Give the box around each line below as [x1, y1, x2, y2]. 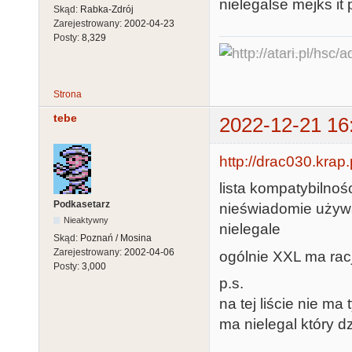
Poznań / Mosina [80, 232, 152, 244]
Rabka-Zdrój [80, 3, 134, 15]
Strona [53, 89, 82, 101]
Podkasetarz [53, 198, 110, 210]
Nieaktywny [64, 214, 109, 225]
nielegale [219, 221, 280, 238]
